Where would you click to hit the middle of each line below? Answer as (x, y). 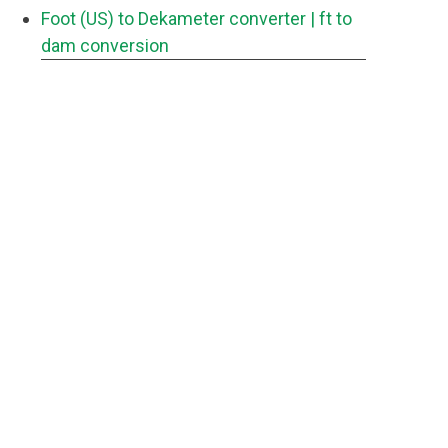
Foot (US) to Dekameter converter (173, 18)
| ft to (331, 18)
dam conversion (105, 45)
